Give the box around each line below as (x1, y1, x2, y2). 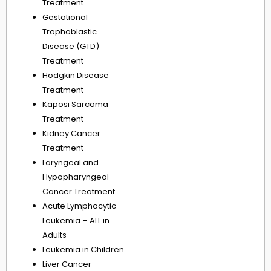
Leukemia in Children (42, 244, 124, 256)
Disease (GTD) (42, 41, 99, 53)
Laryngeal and (42, 157, 99, 169)
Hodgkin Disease (42, 70, 109, 82)
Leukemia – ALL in (42, 215, 109, 227)
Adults (42, 229, 67, 241)
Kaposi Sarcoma (42, 99, 108, 111)
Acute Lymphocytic (42, 200, 116, 212)
